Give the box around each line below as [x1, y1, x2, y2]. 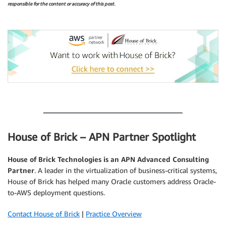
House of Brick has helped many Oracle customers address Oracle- [8, 177, 216, 186]
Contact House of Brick [8, 209, 80, 218]
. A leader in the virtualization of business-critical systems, [34, 166, 217, 175]
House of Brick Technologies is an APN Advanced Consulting [8, 155, 209, 164]
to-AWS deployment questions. [8, 188, 105, 197]
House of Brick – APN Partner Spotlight [8, 130, 196, 143]
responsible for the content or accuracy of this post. [8, 1, 115, 7]
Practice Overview [86, 209, 142, 218]
